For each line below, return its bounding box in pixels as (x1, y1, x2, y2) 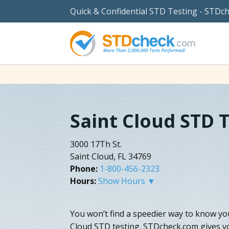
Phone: (70, 163, 98, 174)
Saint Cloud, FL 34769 (70, 150, 151, 162)
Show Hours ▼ (98, 175, 155, 187)
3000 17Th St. (70, 138, 122, 150)
